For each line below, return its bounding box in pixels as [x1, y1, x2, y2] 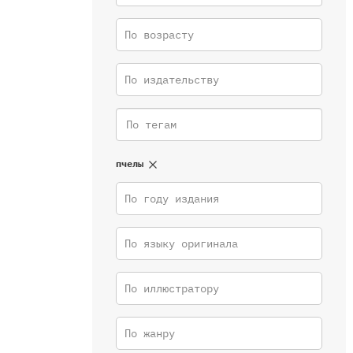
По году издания [124, 191, 219, 206]
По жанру [124, 325, 175, 340]
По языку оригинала [124, 236, 238, 251]
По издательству [124, 72, 219, 87]
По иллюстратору [124, 281, 219, 295]
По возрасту [124, 27, 194, 42]
